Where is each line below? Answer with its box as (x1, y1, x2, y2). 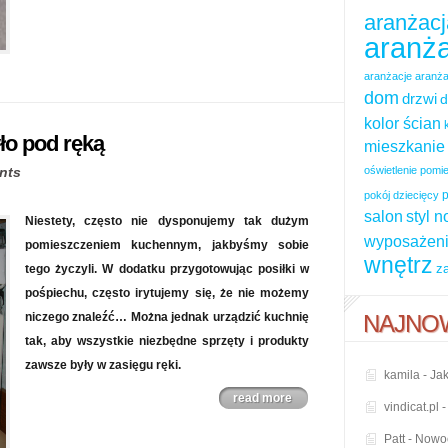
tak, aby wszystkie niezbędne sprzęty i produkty (25, 334, 309, 348)
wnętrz (364, 252, 433, 278)
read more (233, 391, 292, 405)
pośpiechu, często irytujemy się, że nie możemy (25, 286, 309, 300)
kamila (384, 368, 420, 382)
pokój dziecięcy (364, 189, 439, 201)
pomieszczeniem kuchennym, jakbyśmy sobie (25, 238, 309, 252)
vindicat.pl (384, 400, 439, 414)
